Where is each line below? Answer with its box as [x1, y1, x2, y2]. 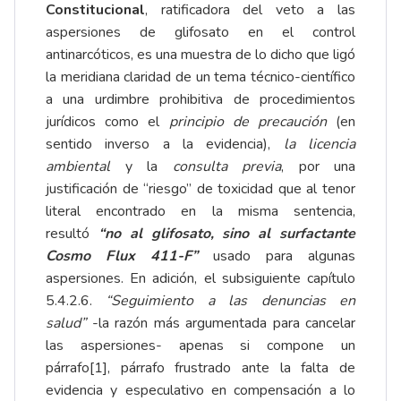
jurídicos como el [46, 112, 169, 132]
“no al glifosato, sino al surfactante [98, 224, 356, 244]
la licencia [283, 134, 356, 155]
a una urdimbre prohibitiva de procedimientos [46, 90, 355, 110]
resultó [46, 224, 98, 244]
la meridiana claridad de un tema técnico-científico [46, 67, 355, 88]
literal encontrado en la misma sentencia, [46, 201, 355, 222]
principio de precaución [168, 112, 327, 132]
